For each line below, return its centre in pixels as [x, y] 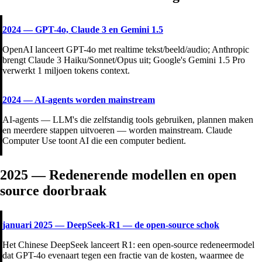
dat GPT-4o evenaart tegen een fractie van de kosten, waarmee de [123, 256]
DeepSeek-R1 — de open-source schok [143, 225]
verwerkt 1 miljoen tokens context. [66, 71]
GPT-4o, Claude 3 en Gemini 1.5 [99, 30]
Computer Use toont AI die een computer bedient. [94, 141]
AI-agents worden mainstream [95, 100]
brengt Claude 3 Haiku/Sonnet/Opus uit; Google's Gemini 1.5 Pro [124, 60]
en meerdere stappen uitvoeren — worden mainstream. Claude [117, 130]
